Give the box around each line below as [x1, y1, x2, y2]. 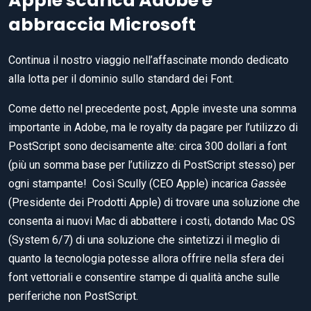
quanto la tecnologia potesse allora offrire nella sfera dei [8, 251, 284, 265]
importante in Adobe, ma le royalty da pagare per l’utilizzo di [8, 120, 298, 134]
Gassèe [251, 176, 286, 190]
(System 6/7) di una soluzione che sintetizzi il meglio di [8, 233, 280, 246]
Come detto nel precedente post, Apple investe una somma [8, 101, 296, 115]
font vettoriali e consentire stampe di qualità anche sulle [8, 270, 280, 284]
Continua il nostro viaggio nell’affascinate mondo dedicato [8, 53, 289, 67]
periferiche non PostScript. [8, 289, 138, 303]
